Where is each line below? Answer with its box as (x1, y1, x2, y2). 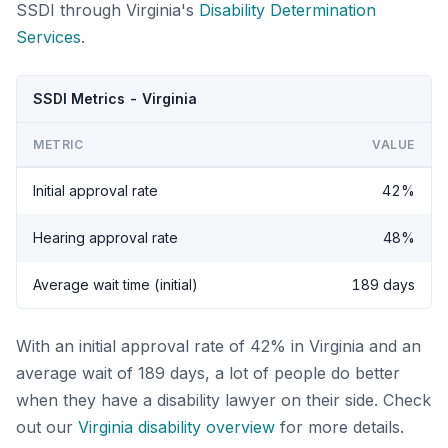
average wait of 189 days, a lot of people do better (16, 362, 400, 383)
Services (16, 26, 81, 47)
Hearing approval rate (33, 228, 178, 246)
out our (16, 416, 78, 437)
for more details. (275, 416, 404, 437)
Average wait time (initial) (33, 275, 198, 293)
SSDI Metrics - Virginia (33, 89, 197, 107)
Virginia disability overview (78, 416, 275, 437)
